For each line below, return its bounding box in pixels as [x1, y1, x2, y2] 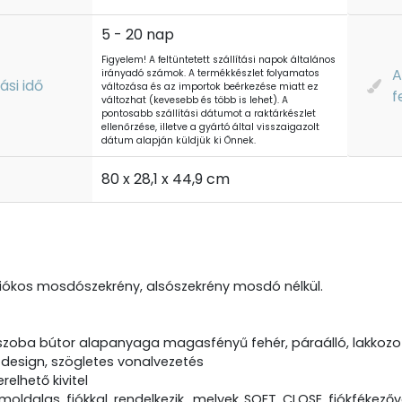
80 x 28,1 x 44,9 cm [101, 169, 230, 189]
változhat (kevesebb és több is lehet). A [101, 93, 288, 107]
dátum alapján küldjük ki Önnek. [101, 134, 256, 147]
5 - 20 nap [101, 24, 174, 45]
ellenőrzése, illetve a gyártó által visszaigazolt [101, 120, 319, 134]
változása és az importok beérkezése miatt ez [101, 80, 319, 93]
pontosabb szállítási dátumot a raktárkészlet [101, 107, 316, 120]
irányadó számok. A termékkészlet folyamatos [101, 66, 319, 80]
